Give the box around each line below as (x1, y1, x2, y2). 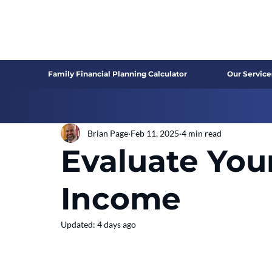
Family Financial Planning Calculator (48, 69, 188, 78)
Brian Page (87, 127, 128, 138)
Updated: (61, 219, 97, 229)
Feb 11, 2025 (131, 127, 179, 138)
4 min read (182, 127, 222, 138)
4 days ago (97, 219, 136, 229)
